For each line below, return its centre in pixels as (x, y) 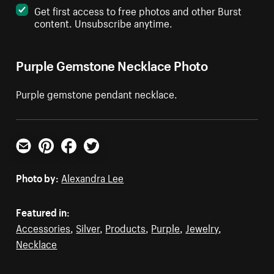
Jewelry (202, 227)
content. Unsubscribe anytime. (104, 22)
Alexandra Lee (93, 176)
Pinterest (58, 157)
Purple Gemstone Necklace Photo (112, 64)
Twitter (99, 157)
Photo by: (38, 176)
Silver (88, 227)
